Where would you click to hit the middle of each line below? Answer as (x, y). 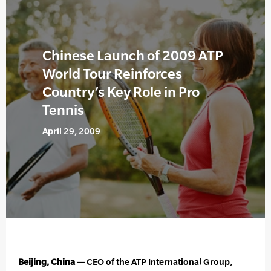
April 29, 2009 (71, 131)
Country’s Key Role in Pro (121, 92)
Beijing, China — (51, 262)
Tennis (63, 110)
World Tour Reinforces (112, 74)
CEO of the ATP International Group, (158, 262)
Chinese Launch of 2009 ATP (133, 56)
